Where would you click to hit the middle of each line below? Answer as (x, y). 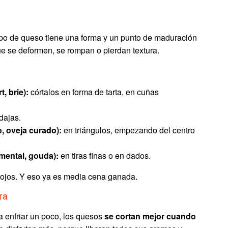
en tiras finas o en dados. (105, 155)
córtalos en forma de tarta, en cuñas (94, 92)
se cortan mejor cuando (150, 216)
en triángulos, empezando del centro (128, 130)
